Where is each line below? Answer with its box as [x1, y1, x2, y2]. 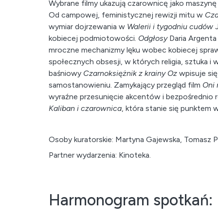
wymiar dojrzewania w [49, 22, 127, 31]
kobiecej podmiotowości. [49, 34, 138, 43]
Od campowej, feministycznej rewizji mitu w [49, 10, 205, 19]
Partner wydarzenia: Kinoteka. [49, 150, 151, 160]
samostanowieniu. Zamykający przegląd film [49, 80, 202, 90]
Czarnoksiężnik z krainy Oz [83, 69, 177, 78]
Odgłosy [138, 34, 167, 43]
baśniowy [49, 69, 83, 78]
